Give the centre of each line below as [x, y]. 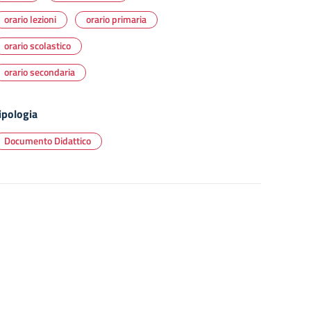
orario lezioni [30, 19]
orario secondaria [40, 72]
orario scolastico [37, 45]
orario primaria [116, 19]
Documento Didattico [48, 141]
